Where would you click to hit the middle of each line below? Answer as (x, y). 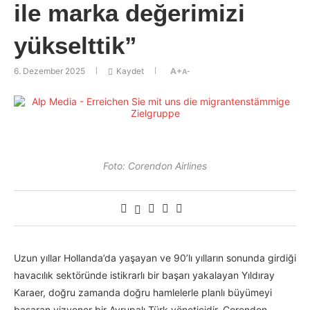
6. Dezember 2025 (49, 71)
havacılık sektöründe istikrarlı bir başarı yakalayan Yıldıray (144, 275)
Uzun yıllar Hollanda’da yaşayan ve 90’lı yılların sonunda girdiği (155, 258)
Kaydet (130, 71)
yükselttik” (75, 45)
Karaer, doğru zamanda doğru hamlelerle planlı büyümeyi (143, 293)
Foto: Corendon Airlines (155, 166)
